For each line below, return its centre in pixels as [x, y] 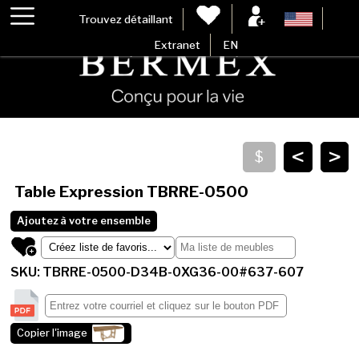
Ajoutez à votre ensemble [84, 220]
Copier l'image [52, 333]
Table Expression [80, 191]
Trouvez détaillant [126, 19]
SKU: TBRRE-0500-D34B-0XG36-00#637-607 [157, 272]
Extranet [177, 45]
